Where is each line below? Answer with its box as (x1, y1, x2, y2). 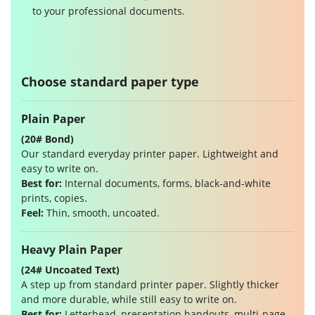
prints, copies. (21, 191, 87, 205)
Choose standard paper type (21, 73, 199, 91)
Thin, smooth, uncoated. (44, 206, 160, 220)
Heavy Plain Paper (21, 242, 122, 258)
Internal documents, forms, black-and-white (62, 176, 271, 191)
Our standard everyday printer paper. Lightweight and (21, 147, 278, 161)
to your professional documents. (32, 4, 185, 18)
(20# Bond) (21, 132, 74, 146)
